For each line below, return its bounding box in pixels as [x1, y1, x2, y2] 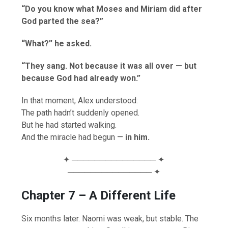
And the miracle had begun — [21, 132, 126, 142]
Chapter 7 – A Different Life [21, 188, 176, 203]
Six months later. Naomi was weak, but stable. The [21, 213, 199, 223]
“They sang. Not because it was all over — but [21, 61, 197, 71]
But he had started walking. [21, 120, 117, 130]
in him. [125, 132, 150, 142]
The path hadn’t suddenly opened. [21, 107, 140, 118]
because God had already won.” [21, 73, 141, 83]
